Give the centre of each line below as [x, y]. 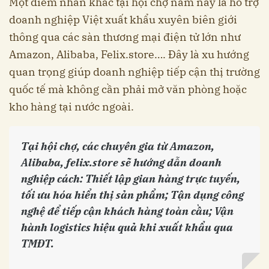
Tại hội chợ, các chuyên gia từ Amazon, [118, 147]
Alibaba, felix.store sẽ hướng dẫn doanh [121, 163]
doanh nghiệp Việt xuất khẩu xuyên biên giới [123, 20]
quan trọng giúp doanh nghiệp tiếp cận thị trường [134, 72]
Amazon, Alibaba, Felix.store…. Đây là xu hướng [129, 55]
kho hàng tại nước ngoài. [71, 107]
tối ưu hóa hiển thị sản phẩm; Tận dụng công [132, 195]
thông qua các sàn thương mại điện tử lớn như [125, 37]
